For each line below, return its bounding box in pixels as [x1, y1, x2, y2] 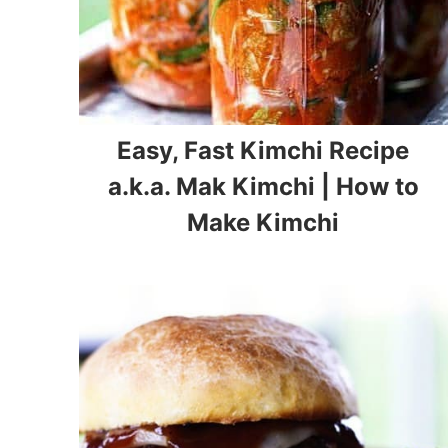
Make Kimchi [187, 208, 340, 238]
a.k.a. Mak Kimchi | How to [107, 172, 419, 202]
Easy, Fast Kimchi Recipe [117, 136, 410, 166]
